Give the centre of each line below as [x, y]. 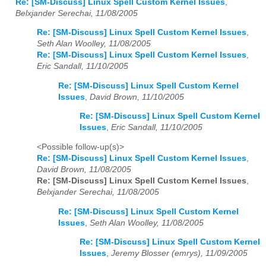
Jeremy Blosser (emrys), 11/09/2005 [179, 254]
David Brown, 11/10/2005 [137, 97]
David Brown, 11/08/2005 [84, 170]
